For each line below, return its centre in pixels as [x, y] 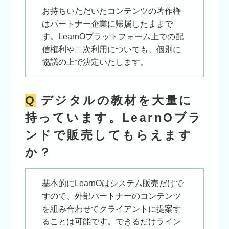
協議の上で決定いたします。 [95, 62]
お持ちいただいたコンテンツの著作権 [111, 11]
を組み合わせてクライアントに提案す [111, 209]
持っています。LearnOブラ [113, 118]
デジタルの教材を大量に [117, 100]
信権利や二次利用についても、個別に [111, 50]
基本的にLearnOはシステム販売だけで [112, 183]
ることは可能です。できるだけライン [111, 221]
